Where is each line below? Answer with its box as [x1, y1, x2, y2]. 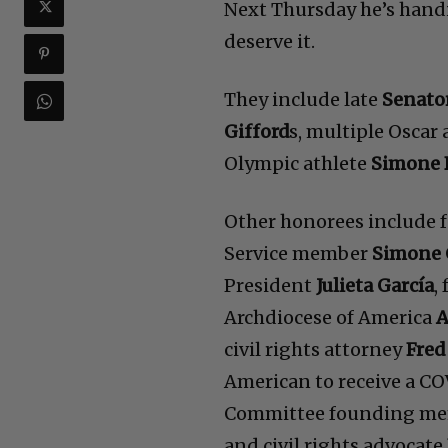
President [224, 274, 317, 298]
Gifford [224, 120, 290, 144]
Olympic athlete [224, 152, 368, 176]
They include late [224, 88, 379, 112]
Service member [224, 242, 373, 266]
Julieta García [316, 274, 435, 298]
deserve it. [224, 30, 316, 54]
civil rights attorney [224, 338, 407, 362]
